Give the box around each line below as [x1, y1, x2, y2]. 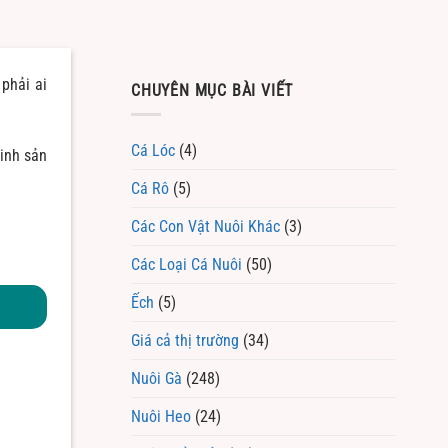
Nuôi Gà [131, 369, 182, 389]
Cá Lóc [131, 141, 175, 161]
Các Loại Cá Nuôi [131, 255, 242, 275]
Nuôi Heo [131, 407, 191, 427]
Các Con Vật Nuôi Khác [131, 217, 280, 237]
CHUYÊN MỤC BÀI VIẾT [131, 80, 294, 100]
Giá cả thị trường [131, 331, 239, 351]
